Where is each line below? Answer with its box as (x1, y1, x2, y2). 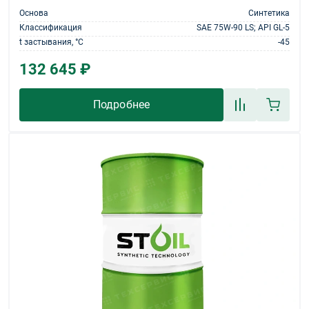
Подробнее (93, 97, 150, 111)
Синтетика (248, 8, 290, 18)
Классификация (19, 22, 82, 32)
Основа (19, 8, 48, 18)
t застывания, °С (19, 37, 83, 47)
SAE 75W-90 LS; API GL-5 (197, 22, 290, 32)
